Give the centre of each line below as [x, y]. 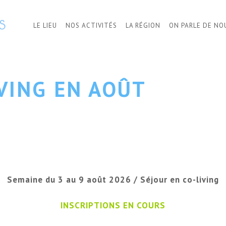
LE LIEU [45, 25]
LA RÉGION [143, 25]
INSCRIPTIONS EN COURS [113, 206]
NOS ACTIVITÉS [91, 25]
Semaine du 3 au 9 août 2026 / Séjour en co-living [113, 179]
